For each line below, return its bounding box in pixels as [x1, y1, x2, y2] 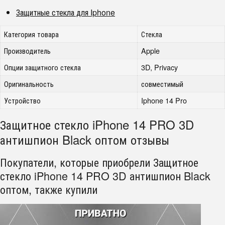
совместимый [141, 78, 184, 89]
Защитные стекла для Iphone [16, 7, 115, 18]
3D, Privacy [141, 62, 178, 72]
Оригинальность [4, 78, 54, 89]
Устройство [4, 95, 41, 105]
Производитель [4, 45, 51, 56]
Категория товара [4, 29, 59, 39]
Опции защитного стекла [4, 62, 81, 72]
